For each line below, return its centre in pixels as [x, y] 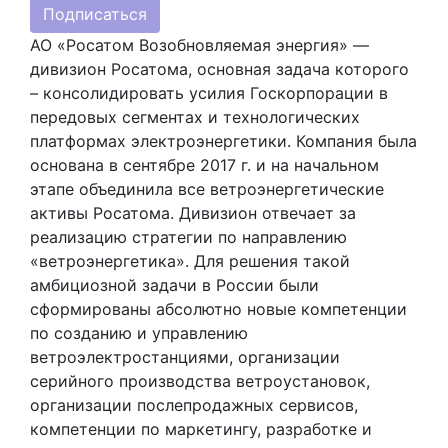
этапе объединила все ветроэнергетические [207, 188]
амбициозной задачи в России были [174, 284]
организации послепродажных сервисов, [194, 404]
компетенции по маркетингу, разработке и [201, 428]
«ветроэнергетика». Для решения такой [190, 260]
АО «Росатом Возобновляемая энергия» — [199, 44]
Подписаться [94, 14]
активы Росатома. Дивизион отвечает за [193, 212]
